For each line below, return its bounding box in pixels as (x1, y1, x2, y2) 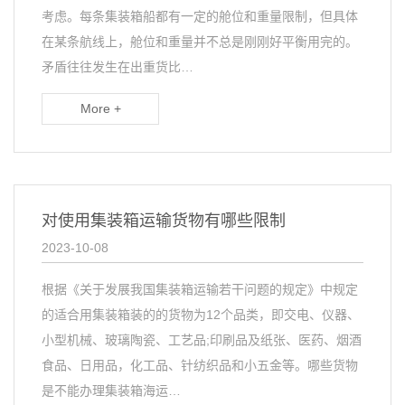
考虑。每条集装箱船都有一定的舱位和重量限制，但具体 (42, 9, 358, 24)
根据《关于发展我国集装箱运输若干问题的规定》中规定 (42, 282, 358, 297)
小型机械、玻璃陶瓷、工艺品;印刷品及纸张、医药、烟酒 (42, 333, 362, 347)
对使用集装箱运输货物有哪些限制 (42, 212, 286, 230)
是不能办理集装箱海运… (42, 383, 181, 398)
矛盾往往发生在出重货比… (42, 60, 193, 74)
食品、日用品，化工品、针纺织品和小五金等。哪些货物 (42, 358, 358, 372)
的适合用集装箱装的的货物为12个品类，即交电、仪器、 (42, 307, 360, 322)
